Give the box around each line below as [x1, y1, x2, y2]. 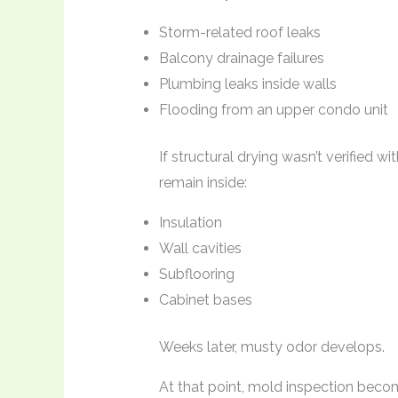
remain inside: [158, 174, 247, 192]
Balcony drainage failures [158, 50, 324, 68]
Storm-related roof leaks [158, 24, 321, 42]
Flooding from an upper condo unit [158, 101, 388, 119]
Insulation [158, 214, 222, 232]
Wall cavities [158, 240, 242, 258]
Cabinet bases [158, 291, 252, 309]
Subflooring [158, 266, 235, 283]
